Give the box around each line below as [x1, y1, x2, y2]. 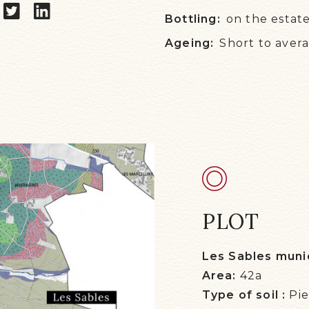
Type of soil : [201, 288, 286, 301]
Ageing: [164, 37, 215, 50]
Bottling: [164, 12, 221, 26]
